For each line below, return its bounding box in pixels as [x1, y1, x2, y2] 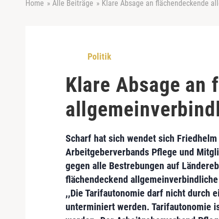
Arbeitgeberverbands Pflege [65, 146, 177, 158]
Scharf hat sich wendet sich [65, 132, 177, 144]
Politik [87, 51, 111, 62]
